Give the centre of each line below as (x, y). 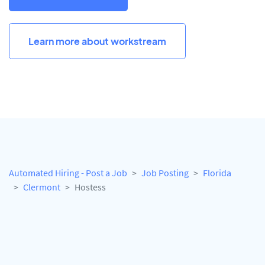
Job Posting (165, 173)
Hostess (90, 187)
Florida (217, 173)
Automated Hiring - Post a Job (68, 173)
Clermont (42, 187)
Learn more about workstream (97, 41)
